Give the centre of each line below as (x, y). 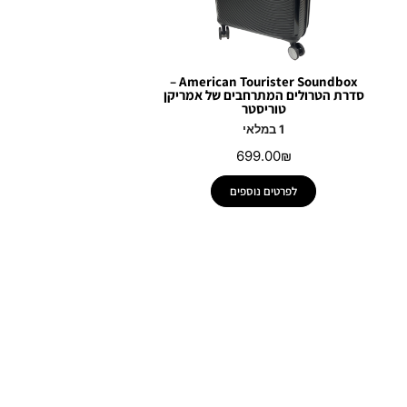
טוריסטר (263, 108)
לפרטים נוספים (264, 191)
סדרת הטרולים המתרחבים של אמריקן (263, 94)
